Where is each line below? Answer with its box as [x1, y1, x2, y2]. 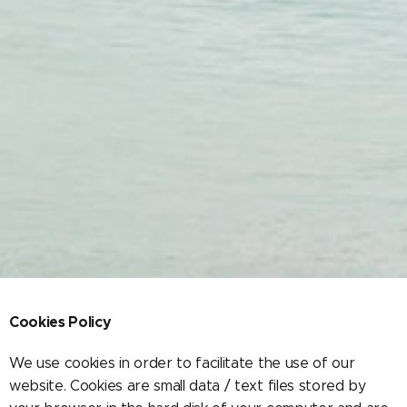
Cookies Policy [9, 312, 112, 332]
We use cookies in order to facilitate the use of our [9, 353, 355, 372]
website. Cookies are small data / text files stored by [9, 376, 366, 394]
